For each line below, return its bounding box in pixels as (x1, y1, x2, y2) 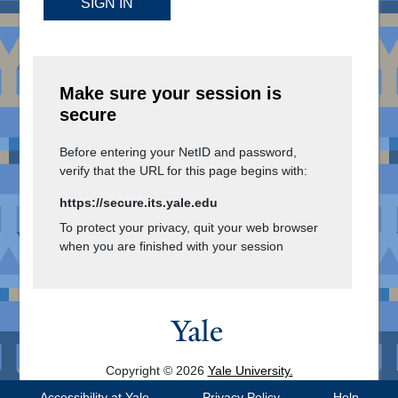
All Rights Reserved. (142, 378, 256, 393)
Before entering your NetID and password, (60, 145, 297, 160)
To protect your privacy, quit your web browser (60, 220, 318, 235)
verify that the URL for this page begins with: (60, 163, 307, 179)
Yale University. (207, 363, 293, 378)
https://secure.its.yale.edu (60, 195, 218, 211)
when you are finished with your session (60, 239, 283, 254)
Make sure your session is (60, 84, 282, 104)
